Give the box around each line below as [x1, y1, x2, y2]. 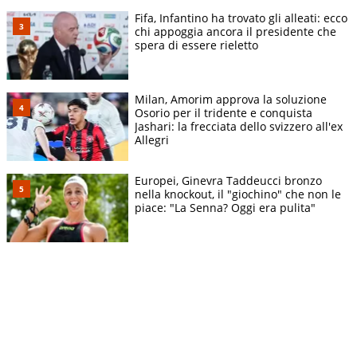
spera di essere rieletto [135, 37, 258, 53]
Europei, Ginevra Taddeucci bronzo [135, 173, 322, 189]
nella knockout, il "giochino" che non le [135, 186, 341, 202]
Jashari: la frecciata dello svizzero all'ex [135, 119, 343, 135]
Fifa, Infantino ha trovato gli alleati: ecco [135, 10, 347, 26]
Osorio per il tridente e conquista [135, 105, 312, 121]
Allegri [135, 132, 169, 148]
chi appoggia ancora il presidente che [135, 24, 336, 40]
